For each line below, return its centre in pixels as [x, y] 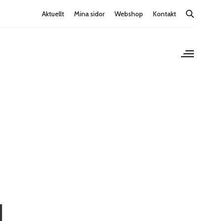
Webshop [129, 14]
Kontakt [165, 14]
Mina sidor [89, 14]
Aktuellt [53, 14]
